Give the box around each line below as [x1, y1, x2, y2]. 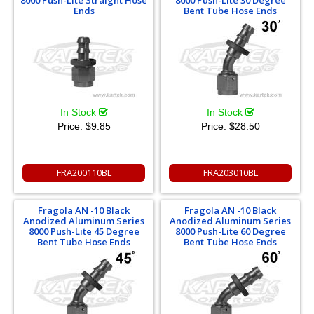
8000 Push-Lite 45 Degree [28, 225, 139, 238]
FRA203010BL [203, 166, 258, 179]
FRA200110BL [56, 166, 111, 179]
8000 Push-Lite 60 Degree [175, 225, 286, 238]
